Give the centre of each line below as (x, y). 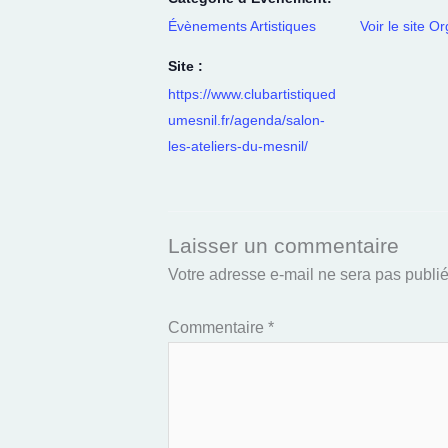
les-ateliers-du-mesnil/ (238, 145)
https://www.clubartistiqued (252, 93)
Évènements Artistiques (242, 25)
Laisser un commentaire (283, 246)
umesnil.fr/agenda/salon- (246, 119)
